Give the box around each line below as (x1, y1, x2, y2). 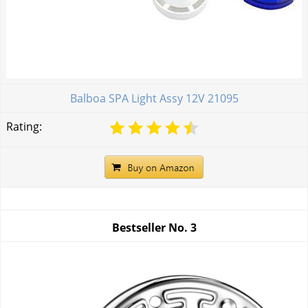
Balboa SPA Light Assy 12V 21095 (69, 90, 239, 106)
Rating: (6, 118, 42, 134)
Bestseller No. (111, 220, 190, 236)
